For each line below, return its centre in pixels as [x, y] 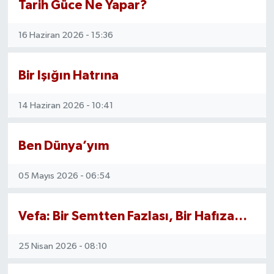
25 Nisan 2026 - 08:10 [62, 246]
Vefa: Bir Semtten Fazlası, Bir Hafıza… [132, 217]
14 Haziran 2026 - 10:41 [65, 105]
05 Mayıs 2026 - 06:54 [64, 176]
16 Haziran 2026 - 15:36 [65, 35]
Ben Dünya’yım [64, 146]
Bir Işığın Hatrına [68, 76]
